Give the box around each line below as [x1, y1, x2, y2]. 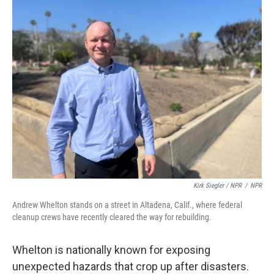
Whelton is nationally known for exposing [12, 243, 210, 256]
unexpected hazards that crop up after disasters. [12, 260, 249, 273]
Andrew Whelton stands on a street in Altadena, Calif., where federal [12, 200, 242, 210]
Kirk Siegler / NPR [193, 182, 242, 190]
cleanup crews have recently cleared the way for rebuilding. [12, 212, 212, 222]
